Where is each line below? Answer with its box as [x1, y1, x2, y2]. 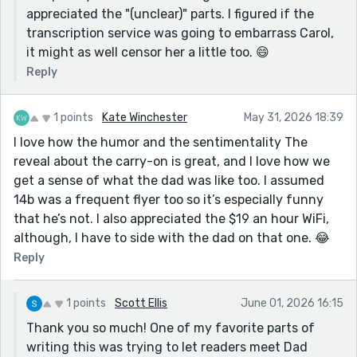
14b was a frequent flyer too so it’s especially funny [14, 191, 324, 207]
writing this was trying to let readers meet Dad [26, 339, 308, 355]
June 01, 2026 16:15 [241, 296, 343, 310]
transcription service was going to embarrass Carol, [26, 25, 334, 41]
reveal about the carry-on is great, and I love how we [14, 153, 330, 169]
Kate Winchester [102, 110, 187, 124]
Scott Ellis [115, 296, 167, 310]
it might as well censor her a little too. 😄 [26, 44, 269, 60]
